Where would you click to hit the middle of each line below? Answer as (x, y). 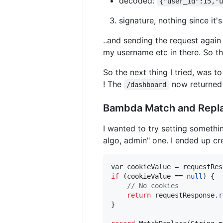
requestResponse (185, 195)
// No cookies (153, 185)
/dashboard (147, 84)
